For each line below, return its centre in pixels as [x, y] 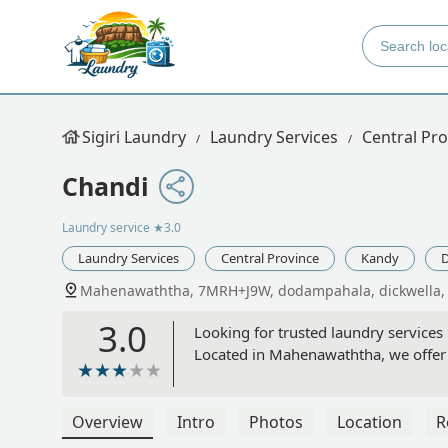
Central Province [270, 258]
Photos [276, 422]
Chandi [105, 186]
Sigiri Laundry [134, 137]
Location [369, 422]
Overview [107, 422]
